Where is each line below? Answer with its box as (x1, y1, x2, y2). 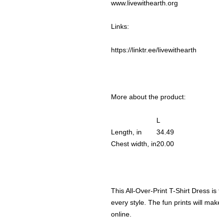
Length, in (111, 128, 142, 136)
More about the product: (111, 93, 186, 101)
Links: (111, 22, 129, 30)
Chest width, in (111, 140, 156, 148)
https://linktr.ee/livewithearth (111, 46, 197, 54)
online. (111, 210, 131, 218)
